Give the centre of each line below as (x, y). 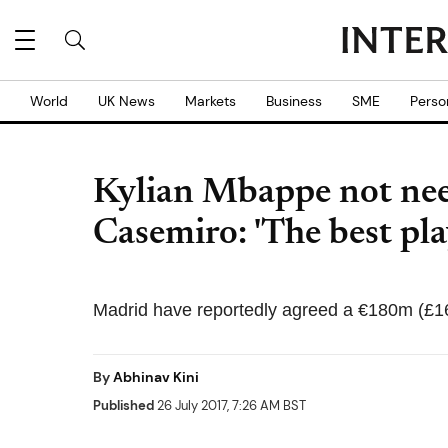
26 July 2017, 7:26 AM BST (230, 405)
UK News (126, 101)
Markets (210, 101)
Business (294, 101)
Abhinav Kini (156, 377)
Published (123, 405)
